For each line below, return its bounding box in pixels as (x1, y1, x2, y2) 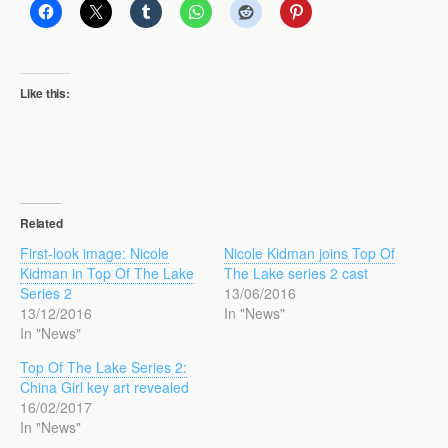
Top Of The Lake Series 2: (20, 356, 187, 377)
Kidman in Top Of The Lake (20, 262, 194, 283)
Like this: (20, 83, 70, 102)
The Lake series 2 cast (224, 262, 368, 283)
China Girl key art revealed (20, 376, 193, 397)
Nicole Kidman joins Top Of (224, 242, 395, 263)
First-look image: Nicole (20, 242, 169, 263)
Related (20, 213, 63, 232)
